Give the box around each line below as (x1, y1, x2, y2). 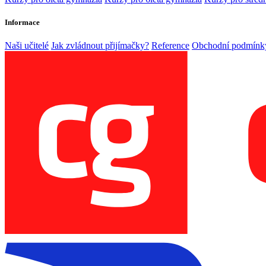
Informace (5, 17, 40, 27)
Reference (151, 40, 189, 51)
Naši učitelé (5, 40, 49, 51)
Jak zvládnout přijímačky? (51, 40, 149, 51)
